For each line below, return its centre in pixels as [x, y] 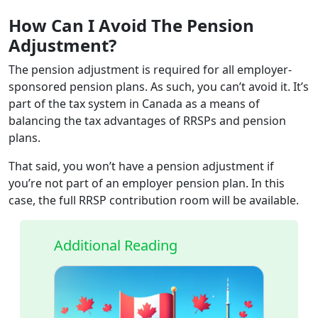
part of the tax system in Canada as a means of [134, 103]
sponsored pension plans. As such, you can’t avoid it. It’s [159, 86]
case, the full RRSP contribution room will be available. [154, 200]
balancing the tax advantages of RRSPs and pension [147, 120]
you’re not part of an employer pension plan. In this [147, 183]
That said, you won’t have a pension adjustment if [141, 166]
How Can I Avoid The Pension [131, 25]
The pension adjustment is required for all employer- [150, 69]
